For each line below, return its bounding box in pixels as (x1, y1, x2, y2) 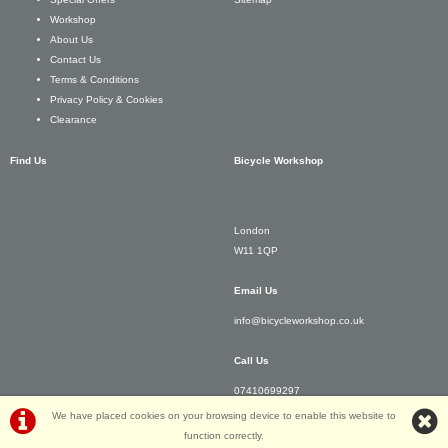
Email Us (234, 284, 278, 296)
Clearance (50, 114, 97, 126)
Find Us (10, 154, 47, 166)
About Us (50, 34, 93, 46)
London (234, 224, 270, 236)
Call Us (234, 354, 269, 366)
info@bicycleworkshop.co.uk (234, 314, 364, 326)
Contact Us (50, 54, 101, 66)
